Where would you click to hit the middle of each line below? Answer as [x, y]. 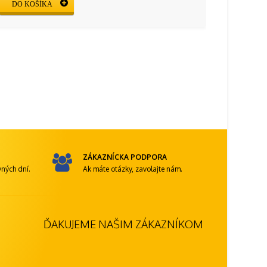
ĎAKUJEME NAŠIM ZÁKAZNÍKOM [123, 224]
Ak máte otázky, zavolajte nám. [132, 169]
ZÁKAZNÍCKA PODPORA [125, 157]
